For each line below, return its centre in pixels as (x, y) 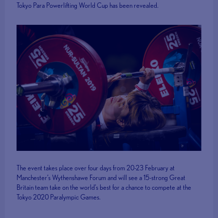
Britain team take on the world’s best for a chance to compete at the (104, 188)
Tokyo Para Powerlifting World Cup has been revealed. (88, 5)
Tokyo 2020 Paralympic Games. (59, 197)
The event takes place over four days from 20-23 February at (96, 168)
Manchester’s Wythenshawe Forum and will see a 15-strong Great (101, 178)
